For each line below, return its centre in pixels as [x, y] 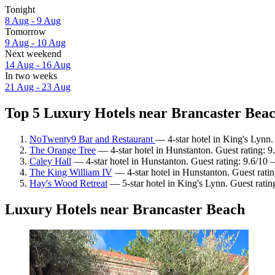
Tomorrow [25, 31]
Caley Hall [50, 161]
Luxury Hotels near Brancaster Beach [125, 209]
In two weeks [31, 76]
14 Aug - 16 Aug [38, 64]
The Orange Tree [63, 150]
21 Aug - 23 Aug [38, 87]
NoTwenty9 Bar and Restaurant [92, 139]
